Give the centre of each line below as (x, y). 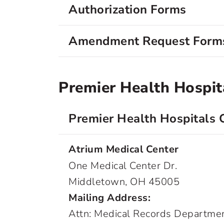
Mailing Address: (109, 198)
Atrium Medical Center (124, 149)
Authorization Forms (127, 9)
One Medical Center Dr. (123, 166)
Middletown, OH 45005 (124, 182)
